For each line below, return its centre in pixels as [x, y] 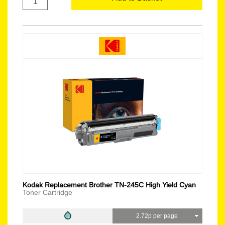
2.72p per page [157, 216]
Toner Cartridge [47, 192]
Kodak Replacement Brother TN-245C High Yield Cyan [109, 185]
